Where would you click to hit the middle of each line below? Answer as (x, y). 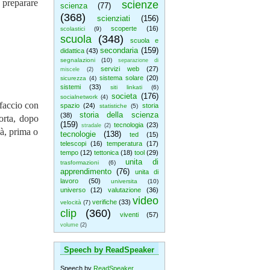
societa (124, 96)
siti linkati (126, 87)
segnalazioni (77, 60)
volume (69, 225)
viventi (129, 215)
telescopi (73, 143)
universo (73, 190)
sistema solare (121, 78)
